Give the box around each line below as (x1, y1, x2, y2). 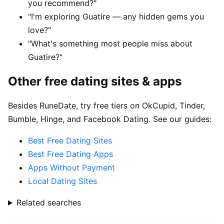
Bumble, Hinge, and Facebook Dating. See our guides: (8, 114, 211, 124)
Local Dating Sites (28, 176, 97, 186)
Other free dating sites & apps (8, 74, 181, 89)
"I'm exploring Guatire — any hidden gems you (28, 11, 204, 22)
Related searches (16, 197, 81, 208)
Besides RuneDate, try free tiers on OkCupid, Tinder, (8, 100, 205, 111)
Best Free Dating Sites (28, 135, 112, 146)
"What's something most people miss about (28, 38, 192, 49)
